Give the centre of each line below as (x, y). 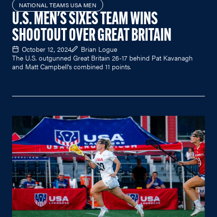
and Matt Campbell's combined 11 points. (72, 66)
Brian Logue (99, 49)
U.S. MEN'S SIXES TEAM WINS (85, 20)
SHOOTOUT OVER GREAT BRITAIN (92, 36)
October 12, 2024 (46, 49)
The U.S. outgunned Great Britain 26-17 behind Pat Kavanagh (102, 57)
